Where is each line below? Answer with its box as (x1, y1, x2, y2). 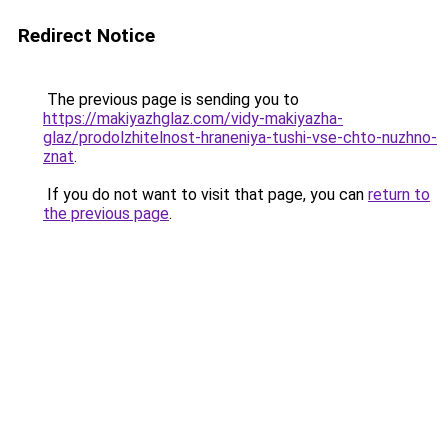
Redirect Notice (18, 24, 155, 47)
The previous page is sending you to (43, 90, 299, 109)
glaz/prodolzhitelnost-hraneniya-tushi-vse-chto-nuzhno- (43, 128, 437, 147)
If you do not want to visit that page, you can (43, 185, 368, 204)
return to (368, 185, 430, 204)
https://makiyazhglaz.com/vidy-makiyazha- (43, 109, 343, 128)
